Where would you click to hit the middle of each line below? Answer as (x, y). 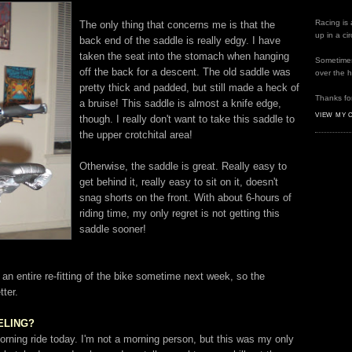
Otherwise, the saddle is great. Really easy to (183, 167)
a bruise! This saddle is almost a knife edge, (180, 104)
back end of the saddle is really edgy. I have (180, 41)
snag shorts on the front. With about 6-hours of (185, 198)
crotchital (146, 135)
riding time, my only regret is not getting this (180, 214)
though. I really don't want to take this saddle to (187, 119)
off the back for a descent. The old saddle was (185, 72)
